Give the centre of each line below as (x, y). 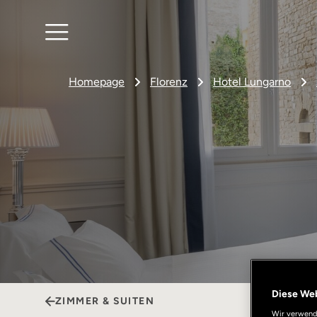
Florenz (169, 82)
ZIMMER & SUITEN (105, 301)
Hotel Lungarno (252, 82)
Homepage (97, 82)
